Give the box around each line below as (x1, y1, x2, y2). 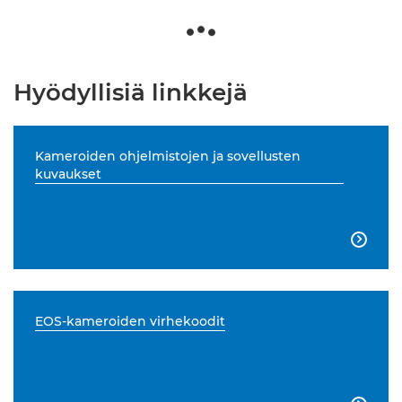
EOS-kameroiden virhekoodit (35, 313, 225, 329)
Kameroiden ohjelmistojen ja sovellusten (35, 148, 301, 164)
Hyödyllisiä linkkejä (13, 78, 248, 107)
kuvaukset (35, 166, 101, 182)
